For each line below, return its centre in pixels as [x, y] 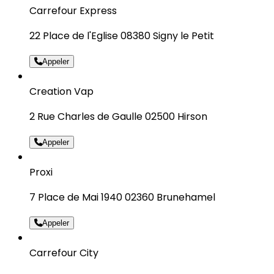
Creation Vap [61, 91]
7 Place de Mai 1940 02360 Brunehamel [122, 197]
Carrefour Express [73, 10]
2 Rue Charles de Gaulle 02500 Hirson [118, 116]
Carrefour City [64, 253]
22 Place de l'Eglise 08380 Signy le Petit [122, 35]
